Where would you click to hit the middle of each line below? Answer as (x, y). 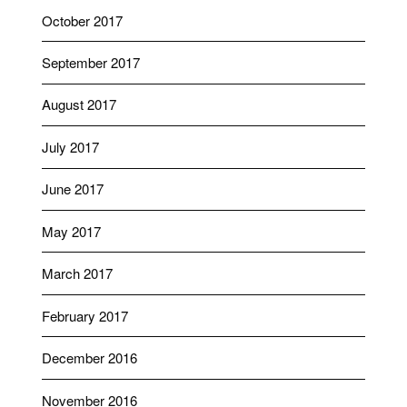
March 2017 (77, 273)
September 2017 (90, 63)
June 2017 (72, 189)
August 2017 (79, 104)
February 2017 (84, 315)
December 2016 (89, 358)
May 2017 (71, 231)
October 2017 (82, 20)
